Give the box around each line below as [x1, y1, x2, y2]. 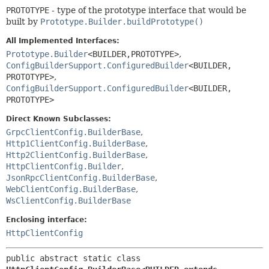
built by [6, 16, 40, 26]
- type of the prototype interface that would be [49, 5, 246, 15]
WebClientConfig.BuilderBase [6, 184, 136, 194]
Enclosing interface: [6, 215, 87, 224]
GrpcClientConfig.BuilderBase [6, 127, 141, 137]
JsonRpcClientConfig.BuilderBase [6, 172, 155, 183]
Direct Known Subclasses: [6, 114, 111, 123]
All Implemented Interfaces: [6, 36, 119, 45]
